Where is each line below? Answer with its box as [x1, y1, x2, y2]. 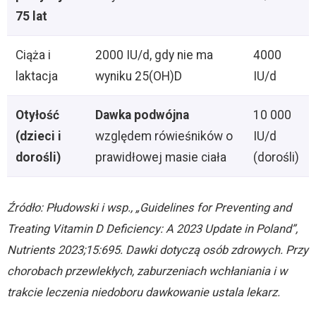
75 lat [16, 9, 48, 24]
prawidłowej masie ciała [95, 150, 227, 165]
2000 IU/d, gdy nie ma [95, 48, 214, 63]
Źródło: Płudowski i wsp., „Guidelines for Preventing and [7, 201, 291, 215]
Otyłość [16, 108, 60, 123]
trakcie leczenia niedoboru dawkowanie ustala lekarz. [7, 286, 280, 300]
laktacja [16, 69, 59, 84]
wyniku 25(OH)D [95, 69, 183, 84]
